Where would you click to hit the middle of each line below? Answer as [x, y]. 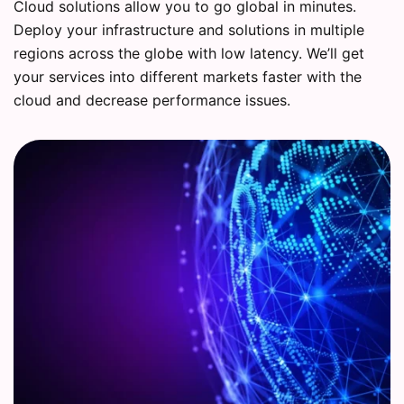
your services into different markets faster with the [188, 77]
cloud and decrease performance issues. [152, 101]
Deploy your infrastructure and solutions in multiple [189, 30]
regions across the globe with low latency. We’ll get [189, 54]
